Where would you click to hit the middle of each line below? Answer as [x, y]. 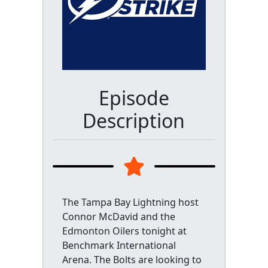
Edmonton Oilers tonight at [124, 231]
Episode [134, 98]
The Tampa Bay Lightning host [130, 202]
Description [134, 121]
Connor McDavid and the [118, 217]
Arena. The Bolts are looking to [132, 260]
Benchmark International [119, 245]
